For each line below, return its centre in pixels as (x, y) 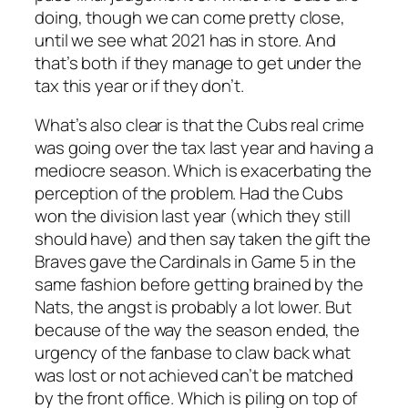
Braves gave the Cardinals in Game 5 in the (195, 262)
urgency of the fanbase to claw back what (193, 353)
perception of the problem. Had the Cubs (189, 194)
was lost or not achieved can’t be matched (194, 376)
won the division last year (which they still (193, 216)
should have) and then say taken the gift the (203, 239)
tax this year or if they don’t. (139, 85)
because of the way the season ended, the (197, 330)
